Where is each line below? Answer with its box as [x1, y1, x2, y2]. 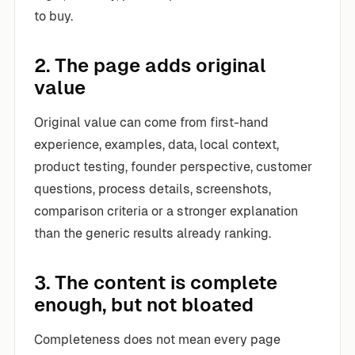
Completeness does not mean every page [34, 331, 281, 347]
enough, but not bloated [34, 293, 254, 315]
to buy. [34, 8, 73, 24]
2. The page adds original [34, 54, 266, 76]
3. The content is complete [34, 271, 277, 293]
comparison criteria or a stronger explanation [34, 203, 298, 219]
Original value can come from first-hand [34, 114, 269, 130]
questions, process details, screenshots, [34, 181, 271, 197]
